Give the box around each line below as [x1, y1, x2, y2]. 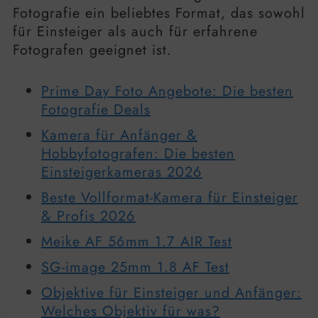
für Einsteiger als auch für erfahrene [13, 21, 258, 42]
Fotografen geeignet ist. [13, 39, 172, 60]
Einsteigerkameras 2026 [41, 161, 202, 182]
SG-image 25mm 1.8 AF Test [41, 256, 229, 278]
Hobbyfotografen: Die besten [41, 143, 235, 164]
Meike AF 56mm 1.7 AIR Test [41, 231, 232, 252]
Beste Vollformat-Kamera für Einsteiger [41, 187, 298, 208]
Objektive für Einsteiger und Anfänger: [41, 282, 302, 303]
